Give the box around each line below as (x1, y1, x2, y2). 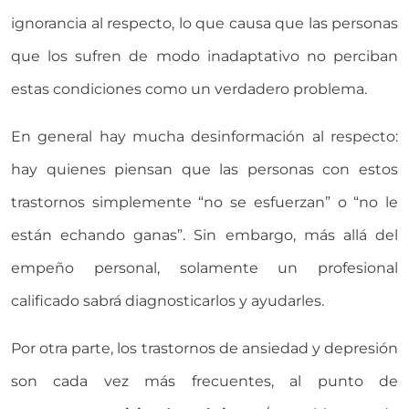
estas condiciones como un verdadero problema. (11, 79, 367, 98)
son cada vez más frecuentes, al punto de (11, 372, 398, 390)
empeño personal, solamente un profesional (11, 258, 398, 277)
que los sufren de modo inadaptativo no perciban (11, 47, 398, 65)
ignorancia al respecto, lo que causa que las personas (11, 14, 398, 32)
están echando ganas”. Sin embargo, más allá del (11, 225, 398, 244)
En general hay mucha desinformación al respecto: (11, 127, 398, 145)
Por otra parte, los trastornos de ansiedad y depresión (11, 339, 398, 357)
